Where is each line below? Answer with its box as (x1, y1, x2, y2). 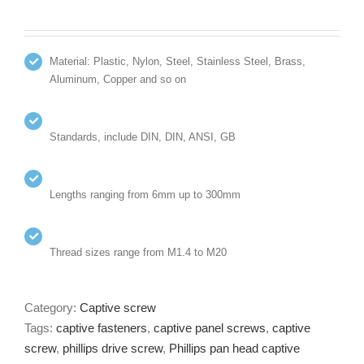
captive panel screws (154, 321, 266, 336)
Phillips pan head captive (169, 341, 300, 356)
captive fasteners (56, 321, 147, 336)
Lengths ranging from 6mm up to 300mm (50, 188, 241, 201)
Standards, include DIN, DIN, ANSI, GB (50, 130, 236, 143)
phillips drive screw (63, 341, 162, 356)
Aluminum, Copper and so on (50, 72, 187, 85)
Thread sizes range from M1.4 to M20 (50, 245, 227, 258)
